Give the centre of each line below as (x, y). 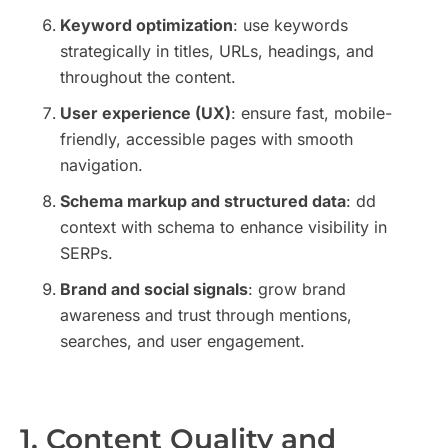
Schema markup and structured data (203, 201)
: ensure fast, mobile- (311, 113)
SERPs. (86, 253)
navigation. (101, 165)
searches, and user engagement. (182, 341)
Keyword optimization (146, 25)
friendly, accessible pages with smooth (206, 139)
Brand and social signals (154, 289)
